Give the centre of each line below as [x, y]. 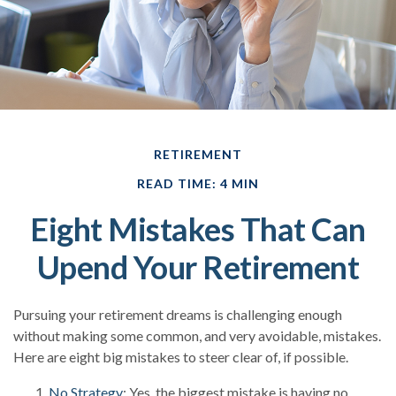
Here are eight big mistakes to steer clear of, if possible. [181, 357]
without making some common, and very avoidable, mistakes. [197, 335]
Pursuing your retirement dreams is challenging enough [178, 314]
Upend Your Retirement [198, 267]
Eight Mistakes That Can [198, 229]
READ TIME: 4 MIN [198, 183]
